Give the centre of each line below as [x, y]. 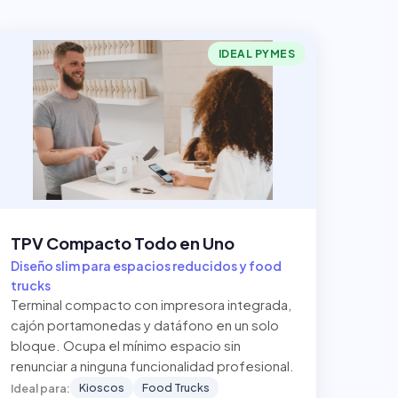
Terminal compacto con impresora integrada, [151, 305]
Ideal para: [40, 388]
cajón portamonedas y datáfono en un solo [145, 325]
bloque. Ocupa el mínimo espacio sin [126, 346]
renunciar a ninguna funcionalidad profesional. [152, 366]
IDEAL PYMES [256, 54]
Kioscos [102, 387]
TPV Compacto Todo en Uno [123, 243]
